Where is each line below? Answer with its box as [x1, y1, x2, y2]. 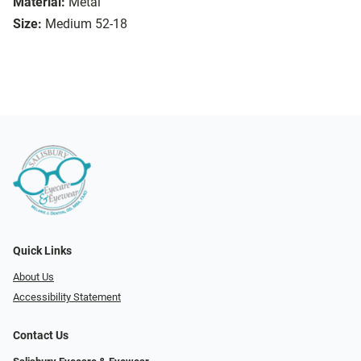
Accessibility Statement [13, 290, 121, 303]
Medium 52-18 [45, 16, 127, 32]
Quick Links [13, 244, 72, 259]
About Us [13, 271, 54, 284]
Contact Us [13, 328, 68, 342]
